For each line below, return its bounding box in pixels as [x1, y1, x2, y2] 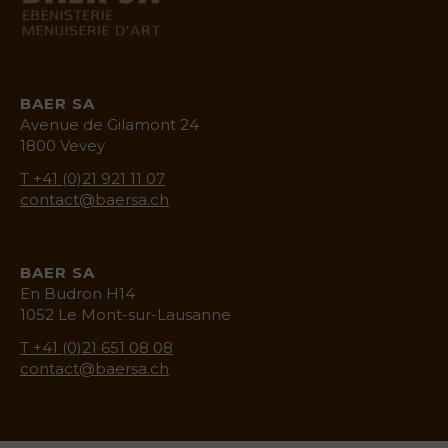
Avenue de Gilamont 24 [20, 114, 199, 134]
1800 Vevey [20, 135, 105, 155]
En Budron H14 [20, 283, 135, 303]
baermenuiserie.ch [160, 43, 311, 63]
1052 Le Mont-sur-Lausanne [20, 304, 231, 324]
